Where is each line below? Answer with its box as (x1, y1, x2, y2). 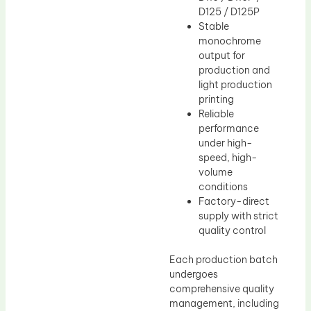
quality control (199, 224, 266, 237)
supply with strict (199, 209, 278, 222)
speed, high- (199, 151, 258, 164)
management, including (169, 296, 279, 310)
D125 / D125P (199, 5, 260, 18)
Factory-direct (199, 194, 269, 208)
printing (199, 92, 234, 106)
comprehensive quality (169, 282, 274, 295)
